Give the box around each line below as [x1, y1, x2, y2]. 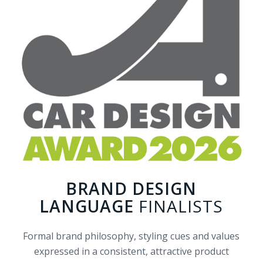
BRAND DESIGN [66, 177, 197, 200]
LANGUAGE [39, 194, 134, 217]
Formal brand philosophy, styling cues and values [23, 230, 240, 243]
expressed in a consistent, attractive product [33, 245, 229, 258]
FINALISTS [134, 194, 224, 217]
